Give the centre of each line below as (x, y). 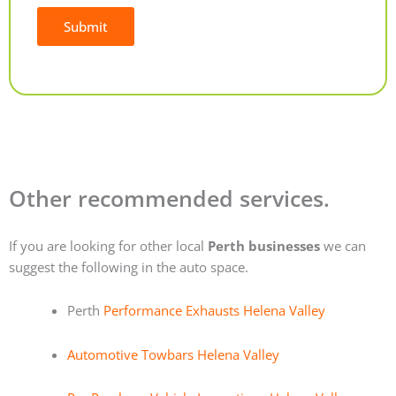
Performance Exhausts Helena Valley (214, 311)
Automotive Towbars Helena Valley (173, 354)
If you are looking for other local (108, 245)
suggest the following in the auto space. (129, 267)
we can (343, 245)
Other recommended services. (169, 198)
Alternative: (72, 78)
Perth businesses (264, 245)
